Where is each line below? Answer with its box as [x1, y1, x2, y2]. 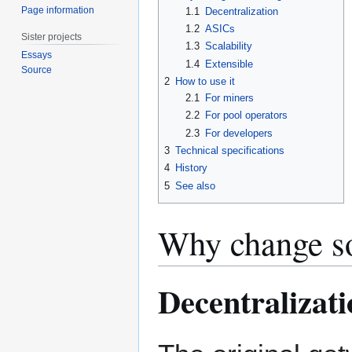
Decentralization [204, 5, 278, 17]
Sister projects [21, 31, 82, 42]
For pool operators [204, 109, 288, 122]
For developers [204, 126, 273, 139]
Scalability [204, 40, 252, 53]
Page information [21, 4, 95, 16]
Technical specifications [175, 144, 284, 156]
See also [175, 179, 215, 192]
